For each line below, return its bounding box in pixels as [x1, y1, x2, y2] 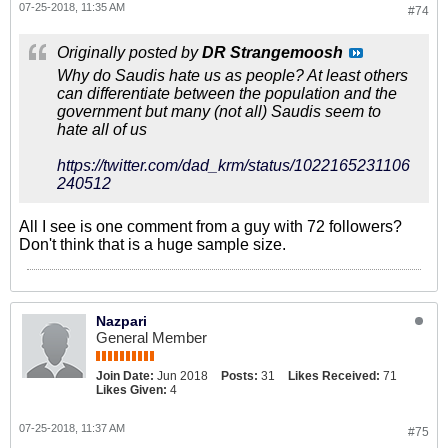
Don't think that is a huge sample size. [19, 236, 286, 253]
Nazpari [96, 313, 147, 329]
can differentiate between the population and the [57, 85, 397, 102]
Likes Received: [288, 369, 380, 383]
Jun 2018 [157, 369, 208, 383]
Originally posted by [57, 44, 202, 61]
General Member [96, 329, 207, 346]
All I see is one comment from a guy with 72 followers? [19, 218, 402, 235]
